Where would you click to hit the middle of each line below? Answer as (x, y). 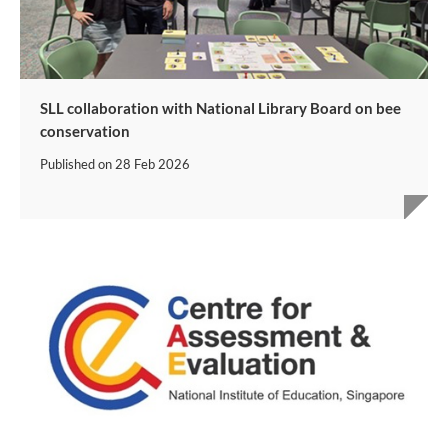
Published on (77, 163)
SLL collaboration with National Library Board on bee (220, 107)
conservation (85, 130)
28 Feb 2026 (152, 163)
